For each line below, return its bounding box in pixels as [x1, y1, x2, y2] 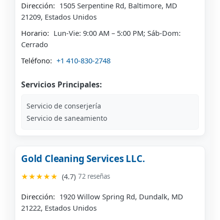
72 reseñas [78, 172, 110, 181]
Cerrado [21, 39, 48, 50]
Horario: [21, 28, 49, 38]
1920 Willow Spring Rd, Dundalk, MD [57, 192, 183, 202]
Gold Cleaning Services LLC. [21, 152, 145, 165]
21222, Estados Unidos [21, 203, 97, 213]
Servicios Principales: [21, 79, 102, 90]
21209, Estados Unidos [21, 12, 97, 22]
